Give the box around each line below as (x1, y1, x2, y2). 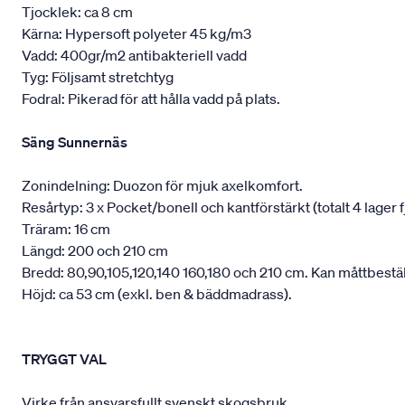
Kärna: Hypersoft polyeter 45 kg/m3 (22, 24, 251, 43)
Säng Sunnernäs (22, 133, 127, 152)
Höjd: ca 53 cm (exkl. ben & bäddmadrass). (22, 285, 292, 304)
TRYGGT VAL (22, 350, 107, 369)
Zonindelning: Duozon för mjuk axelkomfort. (22, 176, 306, 195)
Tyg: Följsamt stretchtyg (22, 68, 174, 87)
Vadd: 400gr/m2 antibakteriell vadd (22, 46, 247, 65)
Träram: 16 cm (22, 220, 110, 239)
